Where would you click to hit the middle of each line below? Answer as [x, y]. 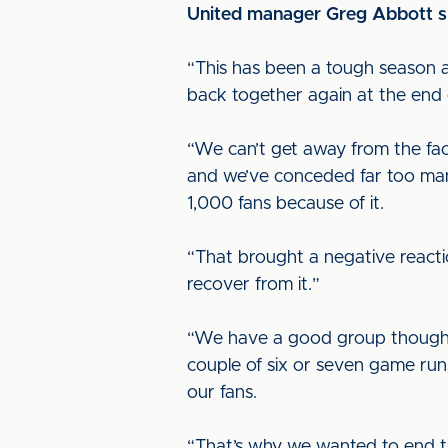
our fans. [222, 393]
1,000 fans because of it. [285, 204]
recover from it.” [253, 285]
